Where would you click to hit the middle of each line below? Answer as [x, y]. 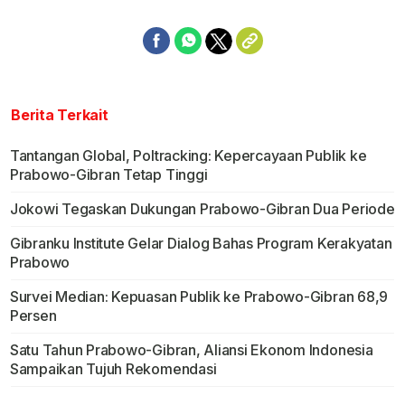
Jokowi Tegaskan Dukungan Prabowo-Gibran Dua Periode [202, 209]
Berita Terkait [60, 115]
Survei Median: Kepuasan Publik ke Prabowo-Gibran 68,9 [199, 297]
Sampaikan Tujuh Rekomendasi [113, 369]
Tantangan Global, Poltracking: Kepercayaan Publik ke [188, 156]
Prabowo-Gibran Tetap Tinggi [108, 175]
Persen [33, 316]
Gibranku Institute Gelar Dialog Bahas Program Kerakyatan [201, 244]
